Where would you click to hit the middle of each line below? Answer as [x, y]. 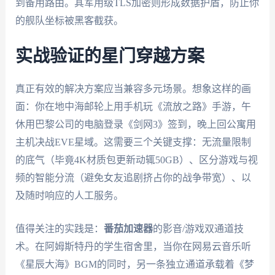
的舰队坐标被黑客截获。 [69, 20]
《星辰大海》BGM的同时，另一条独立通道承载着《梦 [134, 265]
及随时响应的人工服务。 [69, 195]
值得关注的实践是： [59, 229]
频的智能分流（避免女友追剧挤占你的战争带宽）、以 [133, 177]
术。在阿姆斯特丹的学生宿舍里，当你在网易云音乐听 [133, 247]
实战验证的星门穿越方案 [110, 56]
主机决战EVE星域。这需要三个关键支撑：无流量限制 [133, 142]
